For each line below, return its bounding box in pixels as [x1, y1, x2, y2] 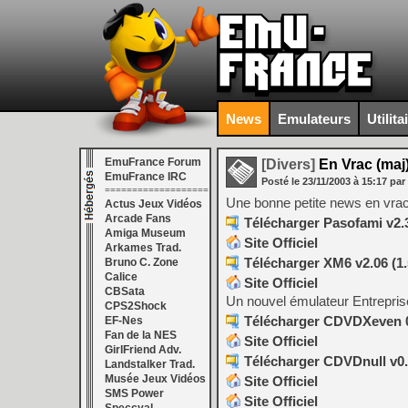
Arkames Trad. [105, 241, 181, 254]
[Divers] [261, 157, 315, 172]
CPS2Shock [105, 300, 167, 312]
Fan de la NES [105, 329, 177, 342]
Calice [105, 270, 138, 283]
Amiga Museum [105, 227, 186, 240]
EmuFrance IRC [105, 170, 187, 183]
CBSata [105, 285, 145, 298]
